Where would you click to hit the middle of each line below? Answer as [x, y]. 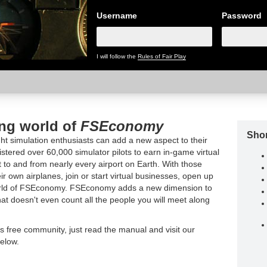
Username [117, 15]
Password [242, 15]
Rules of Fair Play [162, 56]
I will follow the [117, 56]
